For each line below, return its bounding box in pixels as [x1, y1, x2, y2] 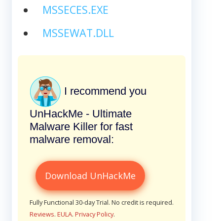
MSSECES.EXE [42, 2, 109, 17]
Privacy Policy [75, 209, 113, 219]
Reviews [30, 209, 54, 219]
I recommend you [61, 84, 147, 97]
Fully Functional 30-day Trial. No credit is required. [30, 197, 174, 207]
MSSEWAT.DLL [42, 25, 114, 40]
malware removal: [30, 133, 114, 146]
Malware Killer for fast [30, 120, 133, 133]
